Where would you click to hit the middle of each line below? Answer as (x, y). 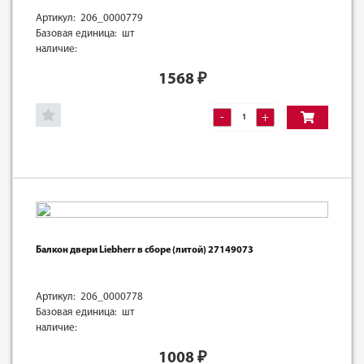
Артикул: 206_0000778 (89, 297)
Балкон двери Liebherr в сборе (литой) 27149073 (145, 250)
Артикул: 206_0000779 (89, 18)
